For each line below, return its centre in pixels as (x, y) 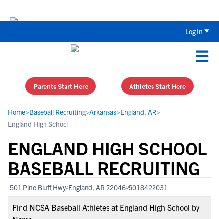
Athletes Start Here (157, 86)
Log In (194, 31)
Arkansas (103, 112)
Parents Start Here (61, 86)
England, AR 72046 (97, 187)
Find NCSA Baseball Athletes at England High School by (106, 207)
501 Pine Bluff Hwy (38, 187)
